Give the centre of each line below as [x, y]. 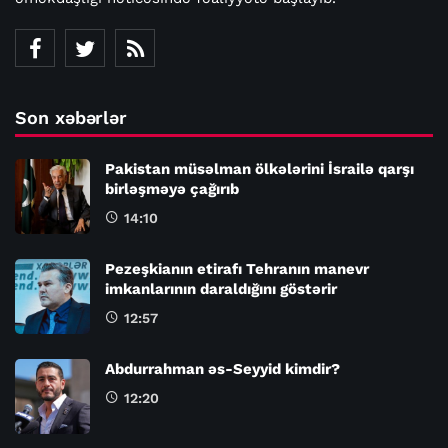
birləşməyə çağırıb [172, 188]
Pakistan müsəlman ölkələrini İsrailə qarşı [259, 168]
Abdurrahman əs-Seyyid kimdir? [222, 368]
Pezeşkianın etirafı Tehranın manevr [237, 268]
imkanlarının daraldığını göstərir [221, 288]
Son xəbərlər [71, 117]
